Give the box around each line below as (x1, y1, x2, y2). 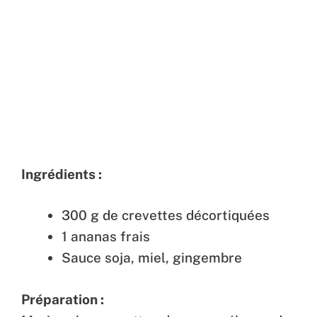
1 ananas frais (62, 229, 150, 245)
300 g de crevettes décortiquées (62, 207, 270, 224)
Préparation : (21, 291, 104, 307)
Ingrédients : (21, 166, 102, 182)
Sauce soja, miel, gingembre (62, 250, 242, 266)
